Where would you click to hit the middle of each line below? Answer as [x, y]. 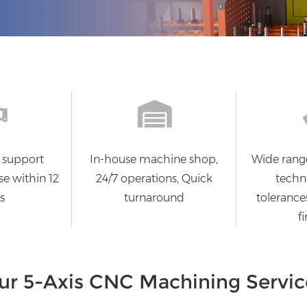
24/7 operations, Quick [154, 178]
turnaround [154, 197]
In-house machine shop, [154, 159]
